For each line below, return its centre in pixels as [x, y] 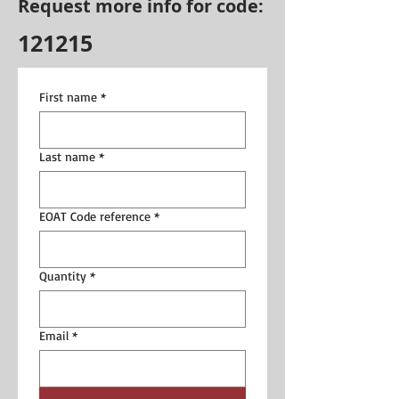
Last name [67, 156]
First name [68, 96]
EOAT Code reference [95, 216]
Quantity [63, 275]
